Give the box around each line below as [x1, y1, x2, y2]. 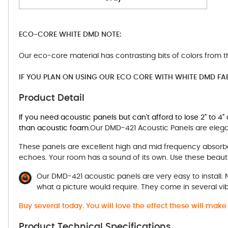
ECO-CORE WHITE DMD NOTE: [19, 31, 121, 38]
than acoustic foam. [19, 124, 90, 132]
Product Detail [19, 93, 84, 103]
